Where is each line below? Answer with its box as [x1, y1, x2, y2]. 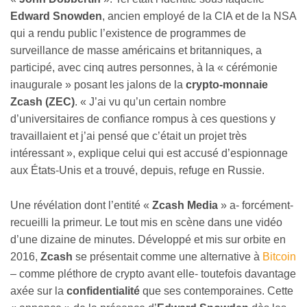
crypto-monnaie [186, 79, 268, 91]
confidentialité [66, 284, 140, 297]
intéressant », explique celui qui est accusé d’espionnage [10, 147, 288, 160]
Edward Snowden [10, 10, 102, 23]
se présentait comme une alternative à [73, 250, 262, 262]
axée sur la [10, 284, 66, 297]
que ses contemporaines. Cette [140, 284, 293, 297]
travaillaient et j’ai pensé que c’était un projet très [10, 130, 247, 143]
